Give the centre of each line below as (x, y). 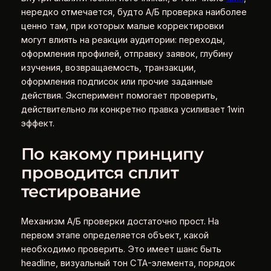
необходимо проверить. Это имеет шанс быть (121, 249)
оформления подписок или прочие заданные (117, 82)
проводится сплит (100, 172)
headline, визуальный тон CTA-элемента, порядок (128, 263)
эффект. (38, 124)
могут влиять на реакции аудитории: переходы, (123, 40)
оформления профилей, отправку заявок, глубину (127, 54)
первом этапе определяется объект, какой (115, 235)
